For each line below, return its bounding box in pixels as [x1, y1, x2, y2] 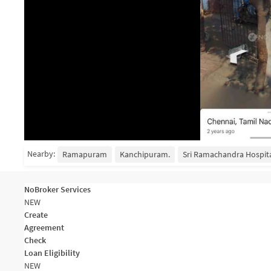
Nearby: [27, 148, 55, 159]
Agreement [24, 222, 64, 233]
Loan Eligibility [24, 247, 80, 258]
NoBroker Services [24, 184, 91, 195]
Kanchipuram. [120, 149, 170, 160]
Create [24, 209, 48, 220]
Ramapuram [62, 149, 107, 160]
